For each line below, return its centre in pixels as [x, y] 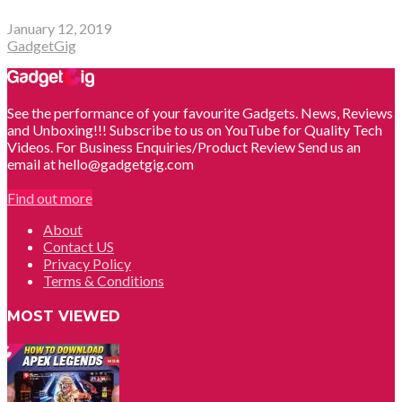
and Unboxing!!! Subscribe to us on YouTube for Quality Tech [195, 129]
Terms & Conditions [104, 280]
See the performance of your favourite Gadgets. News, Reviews [200, 112]
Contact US [79, 246]
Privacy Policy [87, 263]
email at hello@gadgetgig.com [100, 163]
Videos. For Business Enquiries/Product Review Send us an [184, 146]
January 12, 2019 [59, 28]
